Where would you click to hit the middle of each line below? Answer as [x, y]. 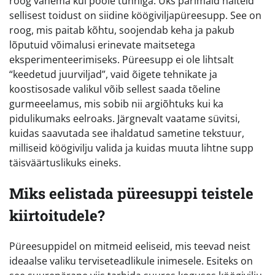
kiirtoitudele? [57, 215]
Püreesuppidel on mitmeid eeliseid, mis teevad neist [130, 246]
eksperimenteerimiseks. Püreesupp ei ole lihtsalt [122, 59]
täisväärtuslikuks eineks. [65, 162]
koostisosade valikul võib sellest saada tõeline [115, 89]
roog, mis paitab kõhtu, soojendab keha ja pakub [122, 30]
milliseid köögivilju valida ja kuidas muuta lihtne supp [131, 148]
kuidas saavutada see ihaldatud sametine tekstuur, [127, 133]
